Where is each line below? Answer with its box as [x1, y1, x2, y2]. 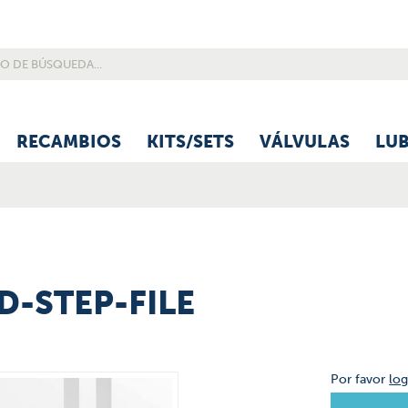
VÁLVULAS [260, 131, 350, 152]
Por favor [331, 372, 390, 387]
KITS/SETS [147, 131, 234, 152]
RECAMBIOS [16, 131, 121, 152]
